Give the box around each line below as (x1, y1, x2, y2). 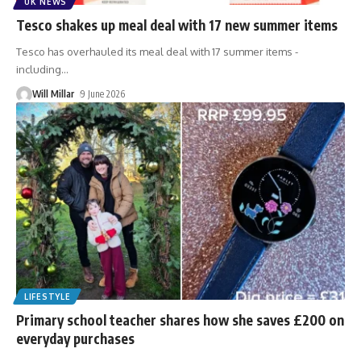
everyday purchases (16, 330, 135, 348)
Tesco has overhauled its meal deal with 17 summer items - (16, 45, 298, 59)
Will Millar (32, 88, 74, 101)
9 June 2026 (81, 88, 126, 101)
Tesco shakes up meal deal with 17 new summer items (16, 16, 338, 35)
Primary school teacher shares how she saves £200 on (16, 311, 344, 330)
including (16, 63, 61, 77)
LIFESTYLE (24, 292, 71, 302)
